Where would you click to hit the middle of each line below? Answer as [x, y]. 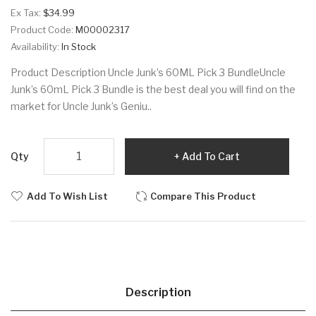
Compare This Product [203, 196]
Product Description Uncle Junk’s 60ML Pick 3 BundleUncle [148, 72]
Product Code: [43, 29]
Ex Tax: [27, 12]
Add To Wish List [67, 196]
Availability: [36, 46]
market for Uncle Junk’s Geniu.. [81, 106]
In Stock [79, 46]
